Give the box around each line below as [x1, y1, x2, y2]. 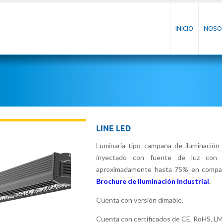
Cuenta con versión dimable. [96, 196, 183, 204]
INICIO [175, 25, 193, 32]
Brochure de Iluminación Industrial [96, 177, 209, 185]
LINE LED [96, 124, 131, 133]
